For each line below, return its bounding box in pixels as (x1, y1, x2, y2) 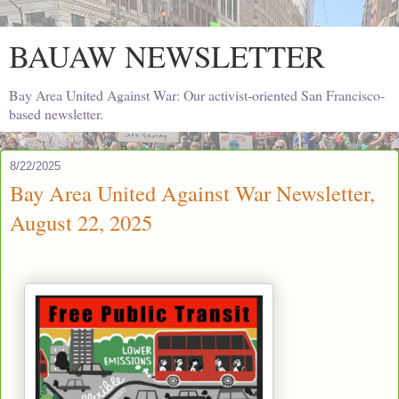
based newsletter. (9, 104, 103, 123)
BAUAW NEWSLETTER (9, 36, 325, 77)
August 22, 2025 (10, 208, 152, 237)
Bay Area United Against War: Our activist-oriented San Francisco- (9, 85, 385, 104)
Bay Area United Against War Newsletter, (10, 178, 375, 208)
